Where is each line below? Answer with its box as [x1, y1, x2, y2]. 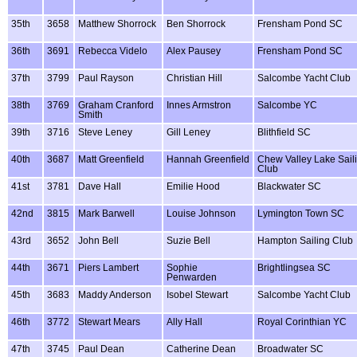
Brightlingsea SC [257, 262, 331, 273]
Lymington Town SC [257, 208, 344, 218]
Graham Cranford [78, 100, 154, 110]
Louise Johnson [167, 208, 236, 218]
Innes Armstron [167, 100, 231, 110]
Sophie [167, 262, 198, 273]
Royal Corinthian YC [257, 316, 347, 327]
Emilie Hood [167, 181, 220, 191]
